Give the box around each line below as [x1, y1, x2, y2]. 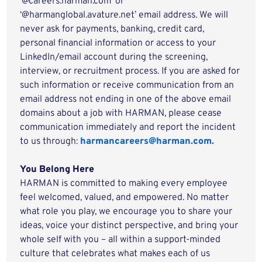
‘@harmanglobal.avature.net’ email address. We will [20, 9, 229, 21]
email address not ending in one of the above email [20, 94, 232, 105]
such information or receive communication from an [20, 80, 235, 91]
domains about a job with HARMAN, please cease [20, 108, 222, 119]
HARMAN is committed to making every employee [20, 178, 228, 189]
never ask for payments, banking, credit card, [20, 23, 205, 35]
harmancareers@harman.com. [80, 136, 215, 147]
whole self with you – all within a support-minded [20, 234, 221, 246]
